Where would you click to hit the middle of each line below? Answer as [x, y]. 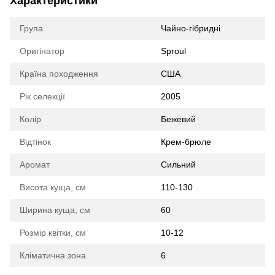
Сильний [178, 165]
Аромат [35, 165]
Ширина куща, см [55, 210]
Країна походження [59, 74]
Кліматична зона [53, 255]
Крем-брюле [186, 142]
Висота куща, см [53, 187]
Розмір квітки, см [53, 233]
